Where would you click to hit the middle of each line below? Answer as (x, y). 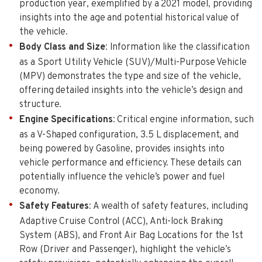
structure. (41, 104)
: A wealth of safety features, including (168, 206)
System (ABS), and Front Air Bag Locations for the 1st (131, 235)
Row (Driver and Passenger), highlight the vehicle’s (125, 249)
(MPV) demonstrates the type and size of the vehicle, (130, 76)
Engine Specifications (66, 120)
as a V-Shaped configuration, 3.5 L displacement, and (129, 135)
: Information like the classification (177, 47)
